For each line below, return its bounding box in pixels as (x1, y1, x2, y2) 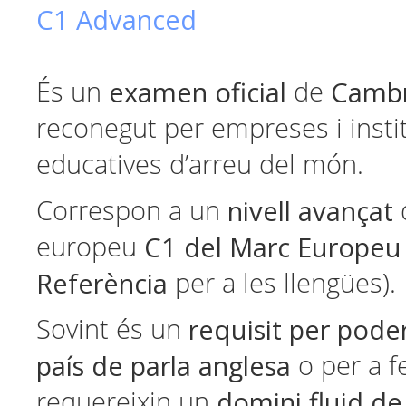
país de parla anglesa (36, 348, 291, 384)
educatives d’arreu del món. (36, 149, 363, 181)
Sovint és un (36, 314, 181, 346)
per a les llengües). (168, 267, 396, 300)
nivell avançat (227, 193, 393, 229)
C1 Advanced (36, 2, 197, 38)
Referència (36, 266, 168, 302)
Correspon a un (36, 195, 227, 227)
